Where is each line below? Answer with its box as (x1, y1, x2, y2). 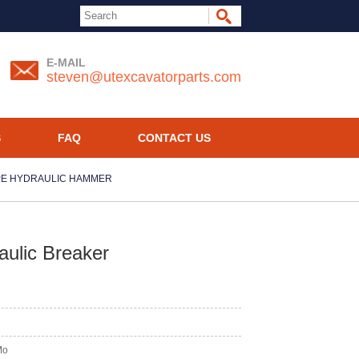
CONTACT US (138, 131, 212, 144)
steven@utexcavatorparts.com (46, 69, 241, 85)
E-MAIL (46, 56, 86, 69)
